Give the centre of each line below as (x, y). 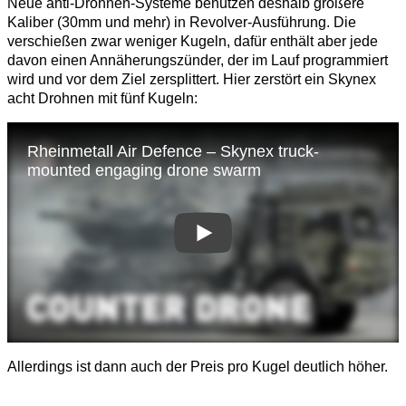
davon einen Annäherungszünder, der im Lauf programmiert (198, 60)
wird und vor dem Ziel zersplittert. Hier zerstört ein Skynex (192, 79)
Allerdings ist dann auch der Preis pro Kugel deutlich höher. (198, 366)
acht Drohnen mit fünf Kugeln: (102, 98)
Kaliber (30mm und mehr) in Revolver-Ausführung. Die (182, 22)
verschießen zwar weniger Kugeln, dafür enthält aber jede (193, 41)
